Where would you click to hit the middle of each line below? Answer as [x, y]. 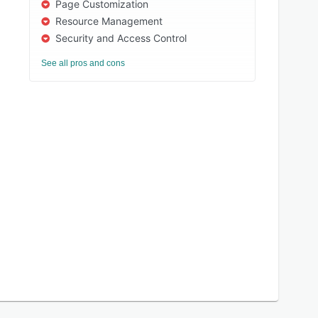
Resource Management [109, 21]
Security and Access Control [121, 38]
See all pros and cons [83, 63]
